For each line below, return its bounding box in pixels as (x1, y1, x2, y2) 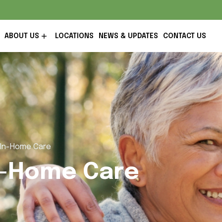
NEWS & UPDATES (98, 32, 158, 40)
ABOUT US (4, 32, 39, 40)
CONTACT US (163, 32, 206, 40)
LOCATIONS (55, 32, 94, 40)
